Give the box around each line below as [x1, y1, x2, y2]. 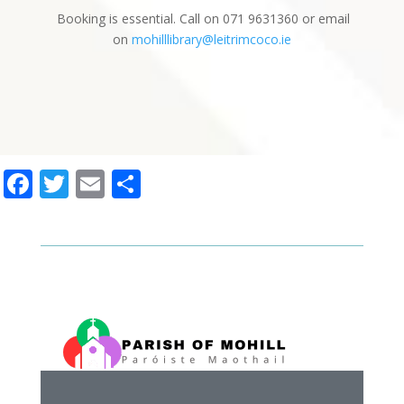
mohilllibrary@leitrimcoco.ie [131, 30, 291, 48]
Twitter [69, 163, 165, 203]
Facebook [32, 163, 160, 203]
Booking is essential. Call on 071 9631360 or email [53, 9, 351, 27]
